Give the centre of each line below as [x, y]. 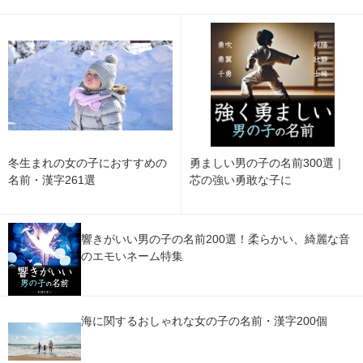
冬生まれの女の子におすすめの [88, 162]
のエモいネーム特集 [132, 256]
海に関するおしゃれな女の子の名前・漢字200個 [204, 321]
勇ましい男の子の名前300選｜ [267, 163]
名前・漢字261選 [52, 179]
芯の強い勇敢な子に [241, 180]
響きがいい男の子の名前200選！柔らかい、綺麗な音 [216, 239]
